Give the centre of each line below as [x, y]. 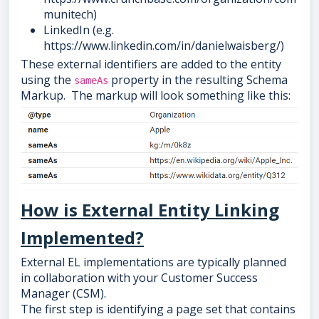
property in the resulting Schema [198, 80]
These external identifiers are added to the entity [151, 64]
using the [47, 80]
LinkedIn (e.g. [79, 30]
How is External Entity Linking [150, 210]
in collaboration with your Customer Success [139, 278]
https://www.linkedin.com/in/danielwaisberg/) [164, 46]
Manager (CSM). [63, 294]
